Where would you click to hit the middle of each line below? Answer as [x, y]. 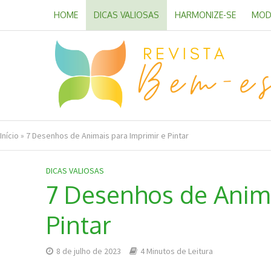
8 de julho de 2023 [88, 251]
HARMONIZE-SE [205, 15]
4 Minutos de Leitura [176, 251]
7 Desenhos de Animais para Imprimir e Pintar [107, 135]
